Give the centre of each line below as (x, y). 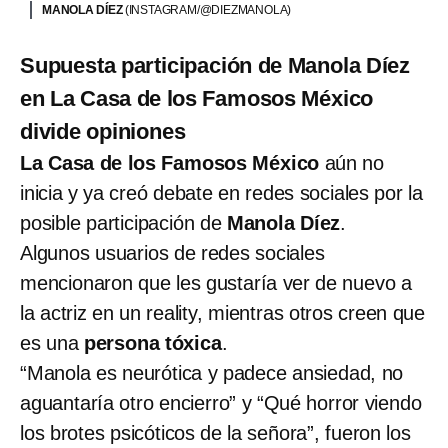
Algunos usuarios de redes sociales (172, 252)
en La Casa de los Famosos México (197, 98)
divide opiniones (103, 131)
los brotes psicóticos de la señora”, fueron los (215, 432)
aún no (352, 162)
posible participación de (123, 222)
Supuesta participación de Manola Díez (215, 65)
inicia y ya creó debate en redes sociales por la (221, 192)
